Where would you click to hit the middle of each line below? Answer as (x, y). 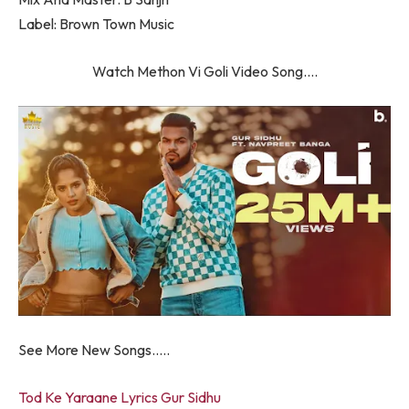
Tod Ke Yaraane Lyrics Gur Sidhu (120, 397)
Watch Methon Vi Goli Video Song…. (204, 71)
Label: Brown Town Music (96, 24)
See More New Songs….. (94, 350)
